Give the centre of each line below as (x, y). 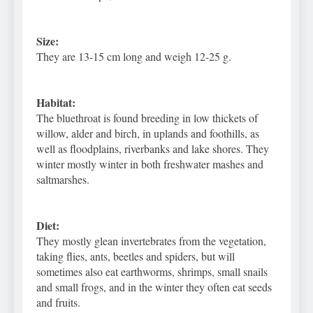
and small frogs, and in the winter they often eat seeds (154, 287)
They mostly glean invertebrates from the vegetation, (151, 241)
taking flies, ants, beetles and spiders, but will (136, 256)
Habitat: (56, 103)
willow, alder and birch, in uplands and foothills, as (148, 133)
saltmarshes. (63, 180)
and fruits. (58, 303)
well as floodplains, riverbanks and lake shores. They (153, 149)
